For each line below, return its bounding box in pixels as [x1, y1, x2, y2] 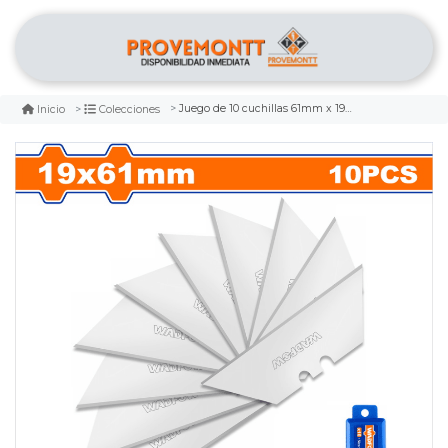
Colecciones [99, 102, 160, 116]
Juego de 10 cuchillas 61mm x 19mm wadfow [179, 102, 345, 116]
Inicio [37, 102, 65, 116]
